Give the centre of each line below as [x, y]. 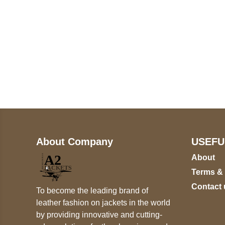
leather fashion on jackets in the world [103, 203]
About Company [75, 141]
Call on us [82, 47]
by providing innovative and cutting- [99, 215]
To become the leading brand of [92, 191]
